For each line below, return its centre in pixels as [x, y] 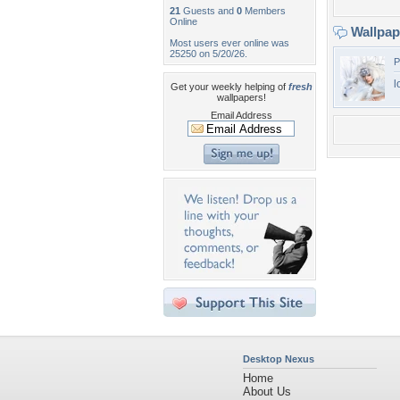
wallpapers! [241, 97]
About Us [267, 392]
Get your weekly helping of [229, 87]
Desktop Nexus [279, 359]
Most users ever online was [229, 43]
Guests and [208, 11]
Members [264, 11]
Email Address [241, 115]
